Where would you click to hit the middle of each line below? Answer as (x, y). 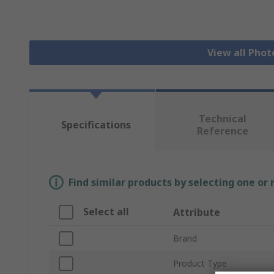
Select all (106, 212)
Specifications (96, 125)
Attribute (197, 213)
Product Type (200, 264)
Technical (222, 119)
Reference (222, 131)
